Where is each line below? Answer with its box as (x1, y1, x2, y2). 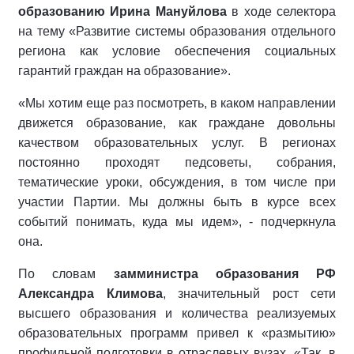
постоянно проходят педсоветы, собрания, (18, 156, 336, 170)
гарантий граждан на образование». (18, 64, 231, 78)
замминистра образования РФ (113, 267, 336, 281)
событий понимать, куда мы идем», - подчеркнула (18, 215, 336, 229)
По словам (18, 267, 114, 281)
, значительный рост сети (162, 287, 336, 301)
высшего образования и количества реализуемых (18, 307, 336, 321)
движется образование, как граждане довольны (18, 116, 336, 130)
